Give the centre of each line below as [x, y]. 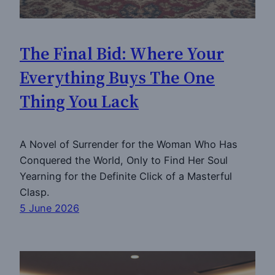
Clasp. [34, 192]
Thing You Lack [79, 101]
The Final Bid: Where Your [122, 53]
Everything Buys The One [117, 77]
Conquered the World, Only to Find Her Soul [124, 161]
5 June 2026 [49, 208]
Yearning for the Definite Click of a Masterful [126, 176]
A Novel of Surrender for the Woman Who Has [129, 145]
